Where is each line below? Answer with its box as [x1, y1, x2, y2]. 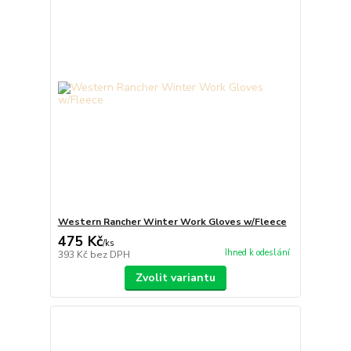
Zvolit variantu [135, 270, 215, 285]
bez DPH [89, 248, 130, 261]
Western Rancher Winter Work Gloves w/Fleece [57, 215, 287, 228]
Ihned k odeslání [224, 246, 290, 259]
